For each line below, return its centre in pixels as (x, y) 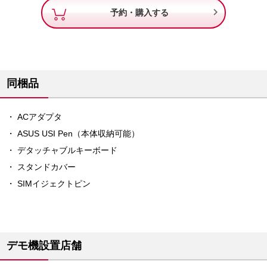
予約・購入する (139, 13)
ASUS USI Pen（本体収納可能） (78, 133)
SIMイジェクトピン (54, 183)
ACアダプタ (39, 117)
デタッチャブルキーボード (67, 150)
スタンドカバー (46, 167)
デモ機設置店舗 (44, 245)
